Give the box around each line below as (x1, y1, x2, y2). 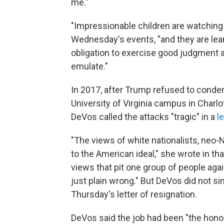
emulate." (71, 60, 108, 71)
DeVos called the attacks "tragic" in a (71, 111, 217, 122)
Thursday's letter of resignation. (71, 188, 197, 199)
